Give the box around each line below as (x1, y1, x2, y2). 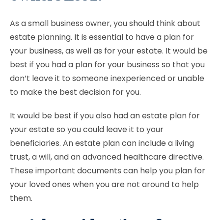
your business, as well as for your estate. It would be (10, 45, 208, 56)
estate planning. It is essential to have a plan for (10, 31, 194, 43)
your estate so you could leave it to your (10, 124, 164, 135)
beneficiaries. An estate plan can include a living (10, 137, 194, 149)
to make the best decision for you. (10, 86, 143, 98)
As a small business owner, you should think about (10, 18, 200, 29)
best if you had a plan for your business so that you (10, 59, 205, 70)
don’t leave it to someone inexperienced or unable (10, 73, 204, 84)
